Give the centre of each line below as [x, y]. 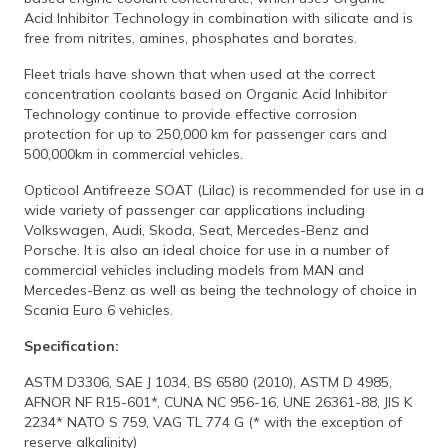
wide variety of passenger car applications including [194, 210]
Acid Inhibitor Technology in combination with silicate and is [218, 18]
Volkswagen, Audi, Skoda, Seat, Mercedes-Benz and [196, 230]
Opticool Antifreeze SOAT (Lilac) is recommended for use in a [224, 190]
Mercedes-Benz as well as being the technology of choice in [220, 290]
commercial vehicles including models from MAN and [194, 270]
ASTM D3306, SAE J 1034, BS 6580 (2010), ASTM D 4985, [208, 382]
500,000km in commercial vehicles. [133, 154]
